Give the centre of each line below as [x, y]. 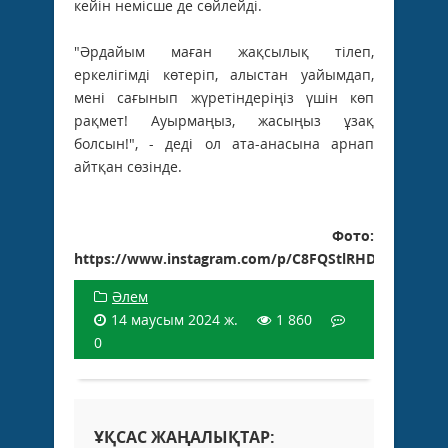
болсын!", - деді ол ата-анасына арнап [224, 144]
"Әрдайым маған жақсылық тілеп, [224, 52]
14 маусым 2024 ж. [174, 320]
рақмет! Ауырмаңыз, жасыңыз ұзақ [224, 121]
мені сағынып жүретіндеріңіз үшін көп [224, 98]
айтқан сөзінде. [128, 167]
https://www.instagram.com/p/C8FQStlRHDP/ [232, 259]
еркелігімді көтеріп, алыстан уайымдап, [224, 75]
